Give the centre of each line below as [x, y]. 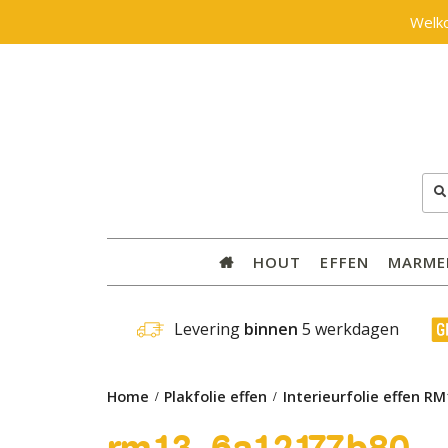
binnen [270, 329]
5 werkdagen [350, 329]
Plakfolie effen [216, 396]
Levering [208, 329]
